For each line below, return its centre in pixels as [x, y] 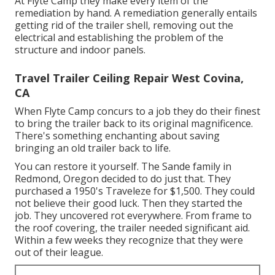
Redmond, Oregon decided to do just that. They [123, 179]
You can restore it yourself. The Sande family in [123, 167]
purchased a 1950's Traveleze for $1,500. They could [135, 191]
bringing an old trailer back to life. [93, 148]
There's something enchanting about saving [117, 136]
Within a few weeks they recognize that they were [129, 240]
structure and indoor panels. [80, 50]
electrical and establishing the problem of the [119, 38]
